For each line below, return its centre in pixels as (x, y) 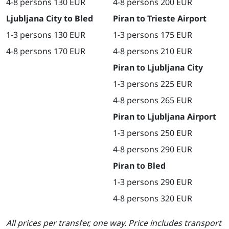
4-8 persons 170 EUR (46, 51)
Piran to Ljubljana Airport (165, 117)
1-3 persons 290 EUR (153, 182)
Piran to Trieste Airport (160, 19)
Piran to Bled (139, 166)
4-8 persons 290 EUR (153, 150)
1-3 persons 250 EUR (153, 133)
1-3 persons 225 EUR (153, 84)
